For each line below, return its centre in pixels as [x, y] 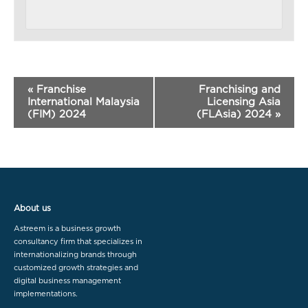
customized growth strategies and [76, 267]
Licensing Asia [244, 102]
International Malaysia [84, 102]
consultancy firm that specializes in [78, 241]
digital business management [67, 280]
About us [32, 208]
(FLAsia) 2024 [236, 114]
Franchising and [240, 89]
